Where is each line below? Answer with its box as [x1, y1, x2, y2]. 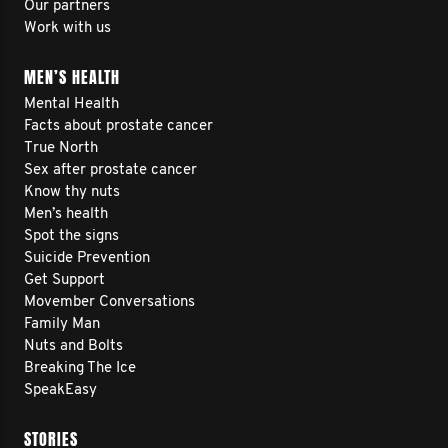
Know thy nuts [24, 185, 120, 200]
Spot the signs [24, 229, 119, 244]
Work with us [24, 21, 111, 36]
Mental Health [24, 97, 119, 112]
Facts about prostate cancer [24, 119, 213, 134]
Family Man [24, 317, 100, 332]
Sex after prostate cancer [24, 163, 197, 178]
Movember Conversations [24, 295, 195, 310]
